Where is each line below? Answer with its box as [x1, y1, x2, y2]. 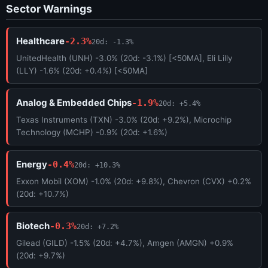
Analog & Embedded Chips [16, 97, 132, 109]
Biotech [16, 220, 50, 232]
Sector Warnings [6, 2, 92, 15]
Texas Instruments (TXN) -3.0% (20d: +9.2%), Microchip [16, 115, 232, 125]
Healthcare [16, 35, 65, 47]
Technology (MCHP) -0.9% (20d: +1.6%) [16, 127, 167, 138]
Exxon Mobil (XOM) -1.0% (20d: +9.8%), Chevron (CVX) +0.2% [16, 176, 251, 187]
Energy [16, 159, 47, 170]
